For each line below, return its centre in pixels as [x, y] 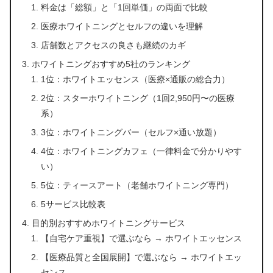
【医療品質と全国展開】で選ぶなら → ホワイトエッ [141, 257]
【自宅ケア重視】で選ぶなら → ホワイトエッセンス [141, 239]
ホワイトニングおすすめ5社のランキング [111, 64]
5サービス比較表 [73, 204]
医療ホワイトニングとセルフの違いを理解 [122, 27]
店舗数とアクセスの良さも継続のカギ [113, 45]
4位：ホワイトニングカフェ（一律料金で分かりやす [141, 151]
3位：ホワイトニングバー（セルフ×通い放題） [131, 133]
